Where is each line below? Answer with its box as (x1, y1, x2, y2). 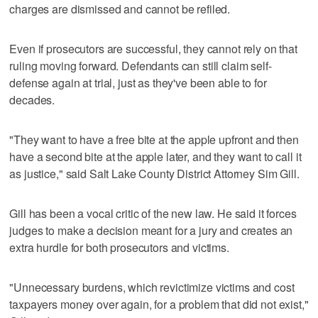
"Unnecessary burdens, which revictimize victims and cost (9, 279, 295, 296)
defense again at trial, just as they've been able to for (9, 75, 267, 92)
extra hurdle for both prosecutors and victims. (9, 239, 229, 256)
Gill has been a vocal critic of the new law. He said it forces (9, 205, 297, 222)
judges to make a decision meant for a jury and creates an (9, 222, 293, 239)
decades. (9, 92, 55, 109)
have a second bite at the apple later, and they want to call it (9, 148, 302, 165)
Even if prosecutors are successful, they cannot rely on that (9, 40, 297, 57)
